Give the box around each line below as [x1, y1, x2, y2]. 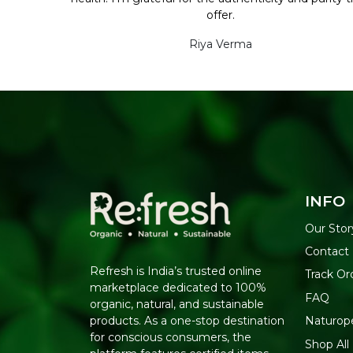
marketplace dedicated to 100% [90, 281, 267, 295]
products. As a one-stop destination [90, 314, 285, 329]
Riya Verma [189, 36, 252, 51]
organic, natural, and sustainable [90, 297, 265, 312]
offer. [206, 7, 235, 22]
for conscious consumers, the [90, 330, 252, 345]
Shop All [305, 336, 350, 351]
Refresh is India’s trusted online [90, 264, 262, 279]
